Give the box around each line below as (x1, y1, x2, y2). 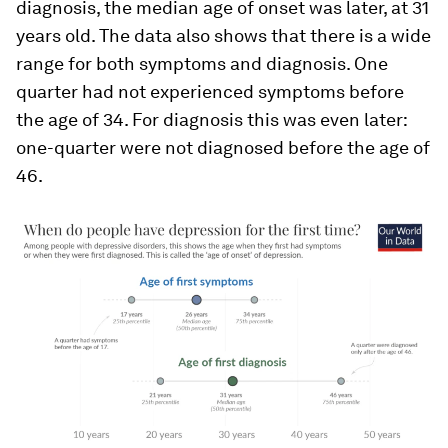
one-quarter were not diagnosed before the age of (16, 137, 430, 158)
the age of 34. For (16, 109, 163, 130)
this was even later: (243, 109, 407, 130)
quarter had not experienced (16, 81, 258, 102)
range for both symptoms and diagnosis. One (16, 53, 388, 74)
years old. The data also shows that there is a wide (16, 25, 431, 46)
